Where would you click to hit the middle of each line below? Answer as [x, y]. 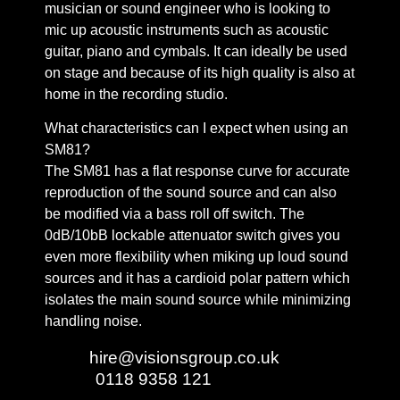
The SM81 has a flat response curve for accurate [197, 171]
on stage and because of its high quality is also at [200, 72]
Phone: [70, 379]
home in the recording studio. [136, 94]
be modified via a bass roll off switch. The [175, 213]
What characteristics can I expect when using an [196, 128]
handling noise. [93, 321]
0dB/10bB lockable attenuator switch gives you [192, 235]
